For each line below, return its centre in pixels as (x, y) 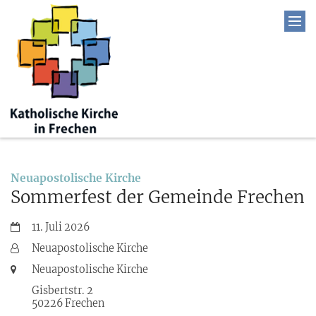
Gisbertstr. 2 (62, 290)
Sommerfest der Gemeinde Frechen (158, 197)
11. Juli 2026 (61, 227)
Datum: (29, 226)
